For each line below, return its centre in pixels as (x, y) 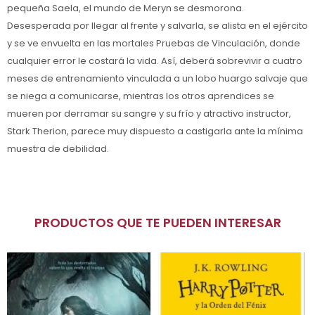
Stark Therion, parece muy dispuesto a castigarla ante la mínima (155, 131)
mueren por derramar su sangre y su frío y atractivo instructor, (149, 113)
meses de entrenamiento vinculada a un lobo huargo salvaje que (157, 78)
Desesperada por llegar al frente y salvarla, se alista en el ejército (157, 25)
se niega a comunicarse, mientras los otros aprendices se (141, 96)
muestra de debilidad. (58, 148)
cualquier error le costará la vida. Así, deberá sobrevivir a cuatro (155, 60)
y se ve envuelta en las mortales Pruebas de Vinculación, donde (154, 43)
